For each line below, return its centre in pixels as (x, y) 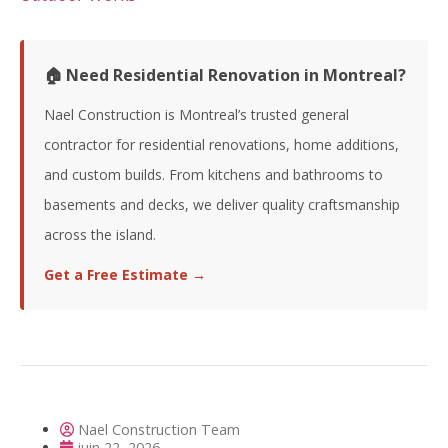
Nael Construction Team (159, 429)
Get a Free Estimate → (125, 274)
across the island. (100, 234)
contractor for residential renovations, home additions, (221, 144)
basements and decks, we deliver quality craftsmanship (222, 204)
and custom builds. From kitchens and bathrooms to (213, 174)
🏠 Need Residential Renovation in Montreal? (225, 74)
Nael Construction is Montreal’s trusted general (196, 114)
